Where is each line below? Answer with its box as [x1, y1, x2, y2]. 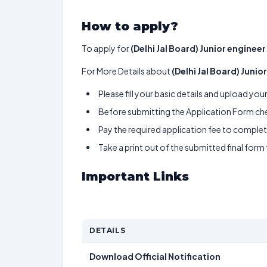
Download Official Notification [89, 251, 221, 262]
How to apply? [82, 19, 178, 33]
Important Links [82, 169, 193, 184]
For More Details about [82, 66, 172, 76]
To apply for [82, 43, 129, 54]
